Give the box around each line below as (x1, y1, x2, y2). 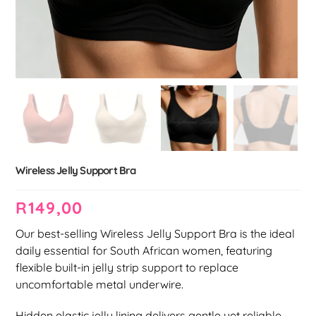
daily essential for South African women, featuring (16, 243, 273, 257)
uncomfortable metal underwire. (16, 277, 184, 291)
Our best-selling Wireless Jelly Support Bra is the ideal (16, 226, 296, 241)
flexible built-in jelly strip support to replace (16, 260, 239, 274)
